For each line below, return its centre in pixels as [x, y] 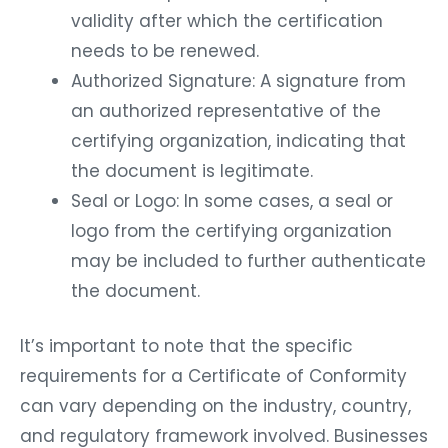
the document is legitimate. [192, 166]
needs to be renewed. [165, 46]
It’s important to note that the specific [186, 342]
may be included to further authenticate [248, 256]
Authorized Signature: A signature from [238, 76]
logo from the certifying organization [231, 226]
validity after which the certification [227, 16]
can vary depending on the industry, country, [215, 402]
